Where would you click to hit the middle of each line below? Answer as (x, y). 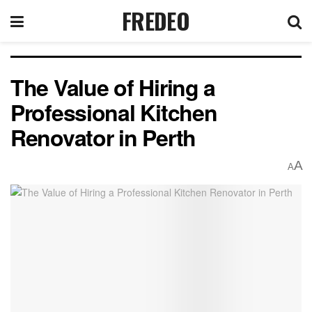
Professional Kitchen (114, 112)
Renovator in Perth (103, 137)
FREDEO (156, 21)
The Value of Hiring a (113, 87)
